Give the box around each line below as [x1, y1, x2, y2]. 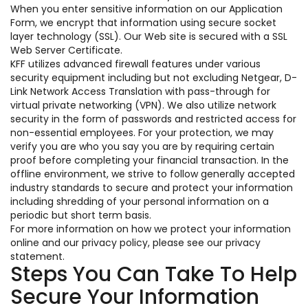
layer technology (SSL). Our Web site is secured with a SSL [10, 30, 287, 43]
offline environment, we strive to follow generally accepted [10, 167, 295, 181]
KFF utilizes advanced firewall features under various [10, 57, 261, 71]
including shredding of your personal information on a [10, 195, 269, 208]
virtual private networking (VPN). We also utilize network [10, 98, 276, 112]
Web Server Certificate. [10, 43, 122, 57]
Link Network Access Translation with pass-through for [10, 85, 270, 98]
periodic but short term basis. [10, 208, 151, 222]
